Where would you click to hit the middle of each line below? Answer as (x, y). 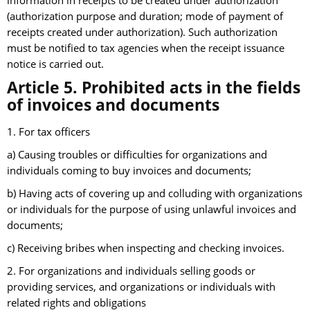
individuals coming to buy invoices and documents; (129, 171)
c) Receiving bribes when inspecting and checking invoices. (146, 248)
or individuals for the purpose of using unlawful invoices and (152, 210)
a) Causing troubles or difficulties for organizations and (137, 155)
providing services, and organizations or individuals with (141, 287)
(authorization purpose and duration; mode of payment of (145, 17)
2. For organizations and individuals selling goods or (131, 271)
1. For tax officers (48, 132)
